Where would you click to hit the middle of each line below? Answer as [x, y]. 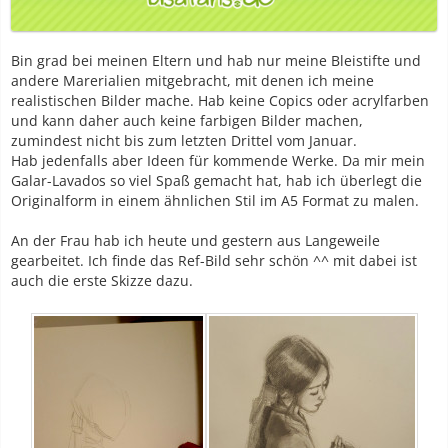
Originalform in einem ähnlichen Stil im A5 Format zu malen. [215, 201]
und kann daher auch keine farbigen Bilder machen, [187, 121]
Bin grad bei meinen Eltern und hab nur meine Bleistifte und [216, 61]
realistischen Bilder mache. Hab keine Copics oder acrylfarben [220, 101]
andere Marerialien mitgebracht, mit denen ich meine [192, 81]
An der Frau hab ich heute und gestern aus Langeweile [195, 241]
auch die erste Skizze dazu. [102, 281]
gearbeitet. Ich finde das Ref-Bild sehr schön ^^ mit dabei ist [214, 261]
